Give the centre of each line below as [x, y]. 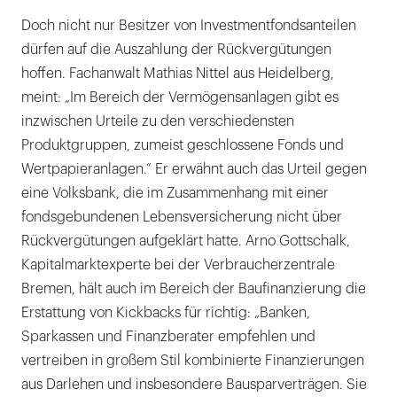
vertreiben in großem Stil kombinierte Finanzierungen [193, 361]
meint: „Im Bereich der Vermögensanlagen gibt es [180, 98]
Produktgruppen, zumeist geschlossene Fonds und [183, 146]
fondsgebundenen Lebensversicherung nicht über [182, 218]
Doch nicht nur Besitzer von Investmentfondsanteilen [189, 26]
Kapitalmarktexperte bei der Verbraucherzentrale [178, 265]
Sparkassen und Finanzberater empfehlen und [168, 337]
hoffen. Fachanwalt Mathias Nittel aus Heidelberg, [178, 74]
